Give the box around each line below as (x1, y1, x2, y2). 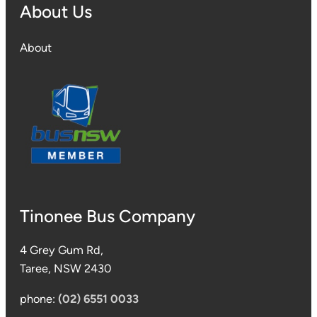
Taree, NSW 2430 (20, 262, 111, 276)
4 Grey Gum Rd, (20, 243, 103, 258)
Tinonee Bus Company (20, 206, 195, 227)
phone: (20, 292, 58, 306)
